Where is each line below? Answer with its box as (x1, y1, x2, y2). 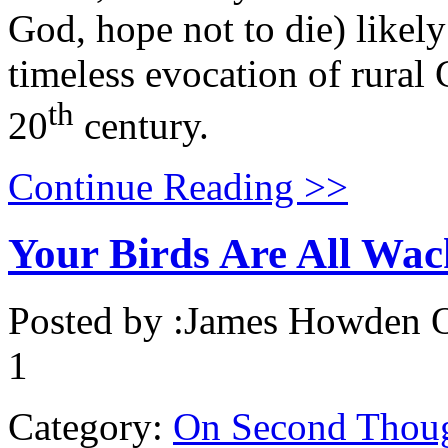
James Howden (184, 298, 421, 342)
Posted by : (8, 298, 184, 342)
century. (74, 103, 209, 147)
